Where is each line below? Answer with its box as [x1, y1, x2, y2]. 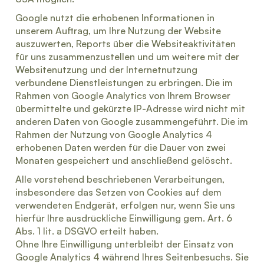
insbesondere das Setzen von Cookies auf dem [15, 186, 222, 198]
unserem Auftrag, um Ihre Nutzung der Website [15, 25, 221, 37]
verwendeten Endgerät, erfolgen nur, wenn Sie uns [15, 199, 235, 211]
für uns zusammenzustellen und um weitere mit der [15, 51, 239, 62]
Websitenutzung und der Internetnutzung [15, 64, 197, 75]
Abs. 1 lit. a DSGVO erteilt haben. [15, 225, 159, 237]
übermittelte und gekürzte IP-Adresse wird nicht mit [15, 103, 245, 114]
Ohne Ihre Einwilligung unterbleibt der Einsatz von [15, 238, 233, 250]
